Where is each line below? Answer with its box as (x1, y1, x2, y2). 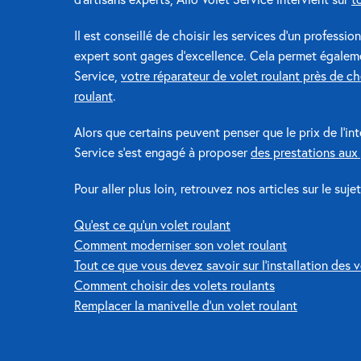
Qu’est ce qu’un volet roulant (74, 216, 230, 233)
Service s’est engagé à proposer (74, 143, 251, 160)
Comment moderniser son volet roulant (74, 236, 287, 253)
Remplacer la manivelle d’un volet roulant (74, 297, 297, 313)
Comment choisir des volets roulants (74, 276, 275, 293)
